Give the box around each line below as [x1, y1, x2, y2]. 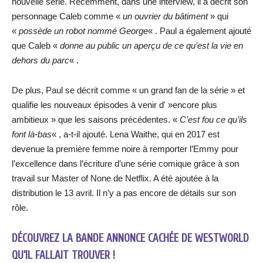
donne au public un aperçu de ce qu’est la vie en [60, 40, 243, 50]
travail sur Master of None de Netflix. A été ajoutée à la [12, 173, 218, 183]
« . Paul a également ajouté [148, 25, 251, 36]
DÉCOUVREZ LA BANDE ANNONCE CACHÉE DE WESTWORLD [12, 231, 249, 245]
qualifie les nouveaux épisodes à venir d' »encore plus [12, 99, 217, 110]
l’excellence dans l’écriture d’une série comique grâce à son [12, 158, 239, 168]
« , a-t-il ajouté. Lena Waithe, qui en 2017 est [52, 129, 220, 139]
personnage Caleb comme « [12, 11, 123, 21]
